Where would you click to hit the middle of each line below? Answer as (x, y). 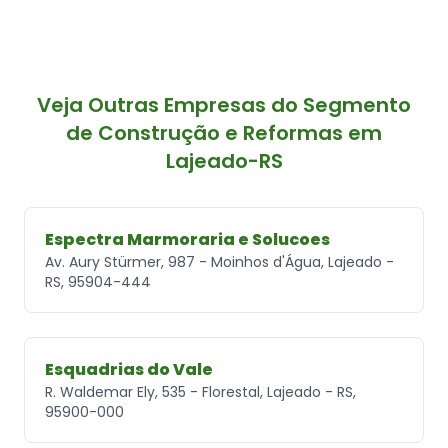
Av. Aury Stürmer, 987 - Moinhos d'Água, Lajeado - (219, 261)
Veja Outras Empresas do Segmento (224, 104)
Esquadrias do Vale (129, 369)
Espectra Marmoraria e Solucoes (187, 239)
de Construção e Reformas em (224, 132)
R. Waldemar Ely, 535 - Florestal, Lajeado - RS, (200, 391)
